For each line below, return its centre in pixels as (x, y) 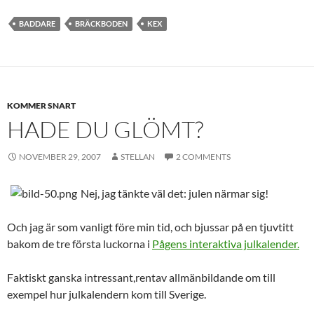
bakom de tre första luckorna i (80, 244)
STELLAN (138, 157)
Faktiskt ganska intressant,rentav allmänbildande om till (141, 278)
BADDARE (37, 24)
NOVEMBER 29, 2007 (60, 157)
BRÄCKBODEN (101, 24)
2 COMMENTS (203, 157)
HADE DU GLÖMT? (105, 130)
